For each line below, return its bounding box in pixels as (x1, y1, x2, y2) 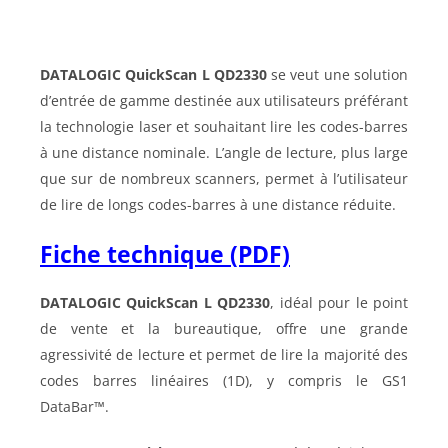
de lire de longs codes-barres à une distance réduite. (40, 195, 396, 214)
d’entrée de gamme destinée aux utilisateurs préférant (40, 91, 408, 110)
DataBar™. (40, 397, 109, 416)
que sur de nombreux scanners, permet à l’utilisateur (40, 169, 408, 188)
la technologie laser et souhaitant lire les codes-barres (40, 117, 408, 136)
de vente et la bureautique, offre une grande (40, 319, 408, 338)
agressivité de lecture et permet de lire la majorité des (40, 345, 408, 364)
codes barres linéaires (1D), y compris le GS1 (40, 371, 408, 390)
